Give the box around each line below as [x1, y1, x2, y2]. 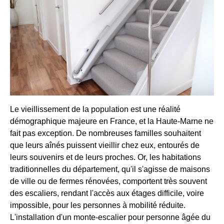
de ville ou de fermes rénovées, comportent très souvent [10, 176, 207, 185]
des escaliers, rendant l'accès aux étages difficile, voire [10, 188, 204, 197]
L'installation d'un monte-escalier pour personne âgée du [10, 212, 210, 221]
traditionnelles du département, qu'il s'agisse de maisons [10, 164, 210, 173]
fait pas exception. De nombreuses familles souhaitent [10, 128, 201, 137]
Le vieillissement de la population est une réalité [10, 104, 180, 113]
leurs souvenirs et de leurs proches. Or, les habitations [10, 152, 201, 161]
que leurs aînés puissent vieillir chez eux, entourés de [10, 140, 199, 149]
